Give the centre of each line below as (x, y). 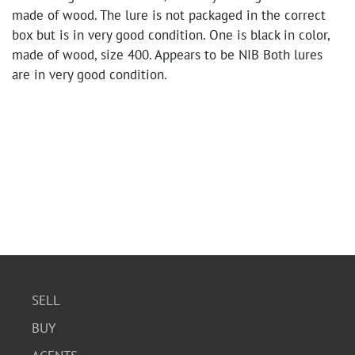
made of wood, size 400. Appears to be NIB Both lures (167, 55)
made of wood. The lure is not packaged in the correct (169, 15)
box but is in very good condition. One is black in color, (171, 35)
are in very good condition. (90, 74)
